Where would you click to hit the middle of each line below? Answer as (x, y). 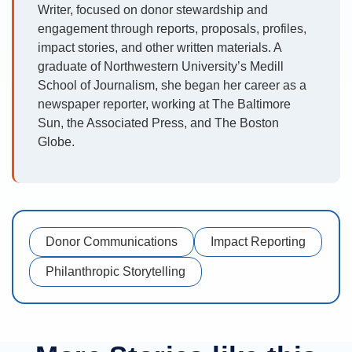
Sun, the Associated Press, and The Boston (158, 123)
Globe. (56, 142)
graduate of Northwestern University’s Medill (161, 67)
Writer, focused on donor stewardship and (153, 10)
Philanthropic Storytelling (115, 272)
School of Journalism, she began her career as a (172, 86)
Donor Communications (112, 242)
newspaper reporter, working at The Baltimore (164, 104)
